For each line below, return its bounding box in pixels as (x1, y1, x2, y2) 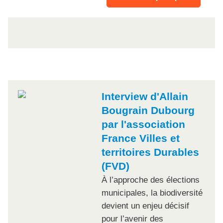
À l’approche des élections (102, 175, 200, 185)
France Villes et (102, 132, 180, 144)
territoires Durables (102, 146, 199, 158)
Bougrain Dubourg (102, 105, 195, 116)
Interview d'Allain (102, 91, 188, 103)
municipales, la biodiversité (102, 188, 203, 198)
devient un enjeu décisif (102, 201, 189, 211)
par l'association (102, 118, 185, 130)
